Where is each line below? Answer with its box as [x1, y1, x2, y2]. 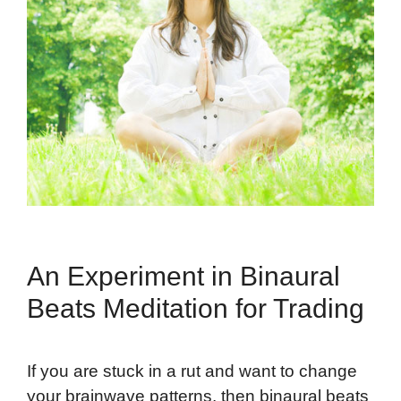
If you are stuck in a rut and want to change [27, 362, 357, 381]
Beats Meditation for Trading [27, 294, 364, 324]
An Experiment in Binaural [27, 261, 340, 292]
